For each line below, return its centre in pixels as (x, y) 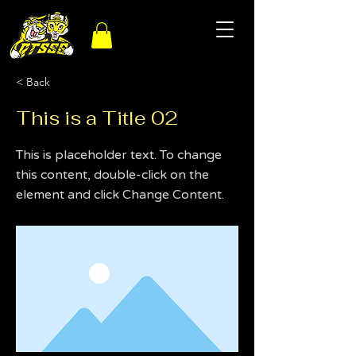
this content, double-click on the (112, 175)
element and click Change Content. (120, 195)
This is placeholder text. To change (119, 155)
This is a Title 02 (97, 118)
